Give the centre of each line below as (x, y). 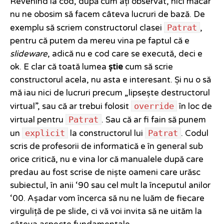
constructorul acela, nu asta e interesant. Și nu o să (110, 80)
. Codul (195, 134)
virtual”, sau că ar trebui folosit (70, 107)
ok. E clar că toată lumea (59, 67)
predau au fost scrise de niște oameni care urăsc (105, 173)
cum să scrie (148, 67)
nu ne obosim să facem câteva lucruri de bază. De (107, 15)
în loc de (194, 107)
